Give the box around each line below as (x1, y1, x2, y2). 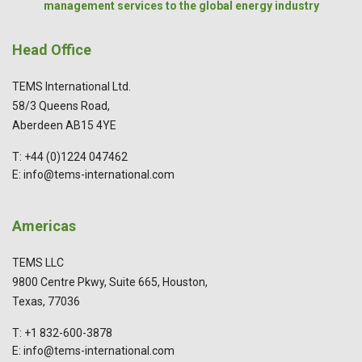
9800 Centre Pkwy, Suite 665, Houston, (12, 276, 208, 289)
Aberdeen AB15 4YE (12, 119, 116, 133)
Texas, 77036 (12, 295, 80, 309)
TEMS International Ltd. (12, 80, 131, 94)
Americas (12, 217, 76, 235)
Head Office (12, 41, 91, 59)
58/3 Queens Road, (12, 99, 110, 113)
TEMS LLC (12, 256, 64, 270)
